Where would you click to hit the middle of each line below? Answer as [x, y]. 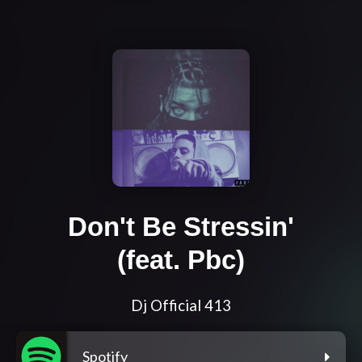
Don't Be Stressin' [181, 227]
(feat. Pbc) [181, 260]
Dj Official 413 [181, 306]
